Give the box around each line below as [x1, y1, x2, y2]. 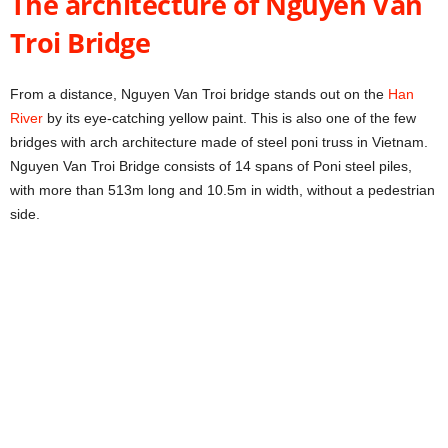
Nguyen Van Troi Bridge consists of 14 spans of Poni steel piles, [10, 158, 412, 175]
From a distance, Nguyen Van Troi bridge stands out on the [10, 86, 388, 103]
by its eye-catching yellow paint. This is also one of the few [43, 110, 416, 127]
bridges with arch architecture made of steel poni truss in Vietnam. [10, 134, 428, 151]
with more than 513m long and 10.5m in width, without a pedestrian [10, 182, 435, 199]
